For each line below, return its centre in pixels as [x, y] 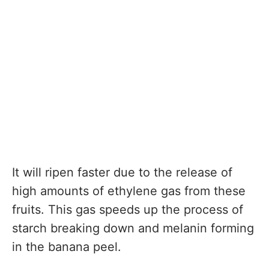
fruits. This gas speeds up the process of [128, 210]
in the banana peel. [67, 247]
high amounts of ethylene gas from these [129, 191]
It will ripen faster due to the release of [122, 173]
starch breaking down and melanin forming [133, 228]
